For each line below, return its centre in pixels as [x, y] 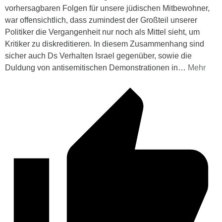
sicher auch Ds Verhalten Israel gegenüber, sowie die [98, 55]
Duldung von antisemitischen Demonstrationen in [91, 67]
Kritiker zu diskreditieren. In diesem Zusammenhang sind [105, 44]
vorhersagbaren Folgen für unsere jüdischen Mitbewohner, [107, 8]
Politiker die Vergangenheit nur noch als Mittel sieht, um [102, 32]
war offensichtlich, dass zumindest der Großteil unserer [101, 20]
